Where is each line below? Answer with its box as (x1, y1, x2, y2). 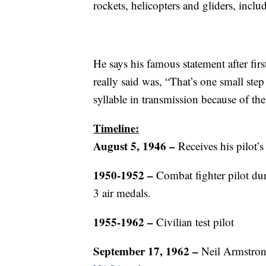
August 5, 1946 (93, 138, 166, 154)
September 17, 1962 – (93, 243, 198, 259)
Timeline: (93, 120, 139, 136)
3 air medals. (93, 185, 151, 200)
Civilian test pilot (153, 214, 234, 229)
